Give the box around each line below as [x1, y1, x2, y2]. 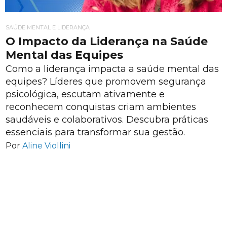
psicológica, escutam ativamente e [6, 88, 165, 100]
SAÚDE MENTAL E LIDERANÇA [6, 24, 90, 31]
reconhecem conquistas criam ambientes [6, 101, 196, 112]
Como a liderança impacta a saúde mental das [6, 63, 219, 74]
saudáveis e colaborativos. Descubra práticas [6, 113, 208, 125]
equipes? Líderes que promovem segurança [6, 75, 206, 87]
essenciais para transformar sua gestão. [6, 126, 185, 138]
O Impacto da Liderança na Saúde [6, 34, 208, 49]
